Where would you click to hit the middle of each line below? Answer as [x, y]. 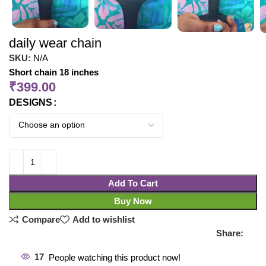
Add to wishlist [103, 220]
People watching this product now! [115, 257]
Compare [41, 220]
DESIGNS [31, 102]
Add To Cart [133, 183]
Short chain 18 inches [54, 72]
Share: [230, 233]
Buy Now [133, 201]
